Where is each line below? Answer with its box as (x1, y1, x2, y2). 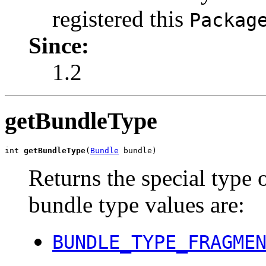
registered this (52, 5, 189, 31)
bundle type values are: (28, 192, 245, 218)
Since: (28, 32, 89, 58)
